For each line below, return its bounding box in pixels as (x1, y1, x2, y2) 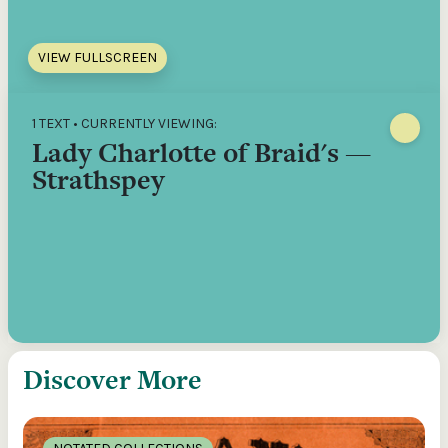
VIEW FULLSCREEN (38, 49, 157, 66)
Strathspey (32, 161, 165, 198)
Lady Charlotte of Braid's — (32, 134, 371, 171)
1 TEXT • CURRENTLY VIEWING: (32, 115, 217, 132)
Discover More (23, 361, 202, 398)
